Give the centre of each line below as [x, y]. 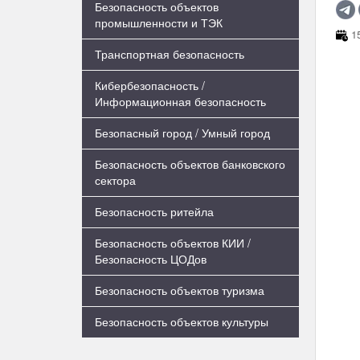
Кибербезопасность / [150, 85]
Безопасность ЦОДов [151, 259]
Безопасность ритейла [154, 211]
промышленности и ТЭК [159, 22]
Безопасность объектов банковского [190, 164]
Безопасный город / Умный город [182, 133]
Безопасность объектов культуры [182, 321]
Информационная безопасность [180, 101]
